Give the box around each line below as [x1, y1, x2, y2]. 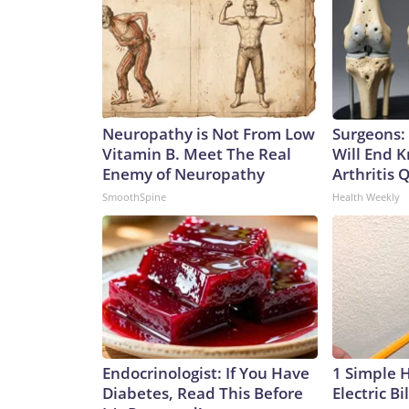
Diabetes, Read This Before [102, 383, 303, 404]
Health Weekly [332, 190, 400, 204]
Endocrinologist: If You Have [102, 362, 309, 384]
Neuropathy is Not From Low [102, 123, 315, 145]
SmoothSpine [102, 190, 166, 204]
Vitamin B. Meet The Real [102, 143, 291, 165]
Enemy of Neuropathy [102, 163, 265, 185]
